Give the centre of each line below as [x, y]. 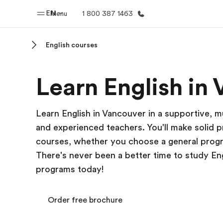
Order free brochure [85, 200]
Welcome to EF [96, 87]
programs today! [70, 169]
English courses [72, 45]
